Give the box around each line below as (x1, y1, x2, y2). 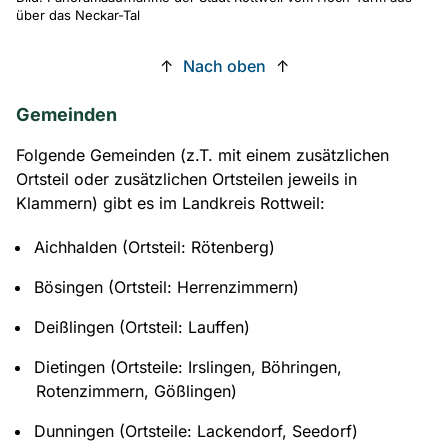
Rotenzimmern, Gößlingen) (35, 380, 237, 401)
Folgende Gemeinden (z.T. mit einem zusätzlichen (16, 144, 389, 165)
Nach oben (182, 55, 266, 76)
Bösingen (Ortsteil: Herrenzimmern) (34, 276, 299, 297)
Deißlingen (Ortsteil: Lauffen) (34, 316, 250, 337)
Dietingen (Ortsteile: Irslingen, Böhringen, (34, 356, 342, 377)
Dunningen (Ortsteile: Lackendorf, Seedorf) (34, 420, 358, 441)
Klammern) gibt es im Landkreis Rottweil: (16, 192, 325, 213)
